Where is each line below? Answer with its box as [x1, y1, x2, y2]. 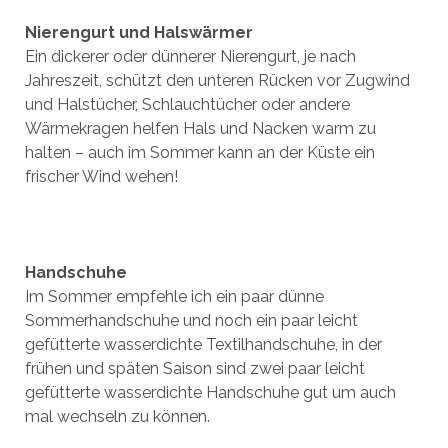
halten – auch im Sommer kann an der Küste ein [24, 143, 375, 162]
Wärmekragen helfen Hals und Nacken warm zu [24, 119, 376, 138]
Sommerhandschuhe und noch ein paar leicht [24, 311, 358, 330]
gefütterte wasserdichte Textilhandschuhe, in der [24, 335, 382, 354]
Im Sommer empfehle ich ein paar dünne [24, 287, 324, 306]
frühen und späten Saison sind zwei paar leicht [24, 359, 365, 378]
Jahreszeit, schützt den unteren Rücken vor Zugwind [24, 71, 410, 90]
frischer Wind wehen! [24, 167, 178, 186]
